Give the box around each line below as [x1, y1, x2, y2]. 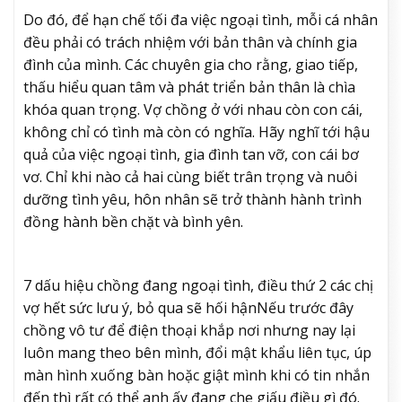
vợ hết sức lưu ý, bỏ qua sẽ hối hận [23, 297, 257, 318]
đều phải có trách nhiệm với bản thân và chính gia [23, 32, 357, 53]
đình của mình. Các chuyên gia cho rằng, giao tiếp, [23, 55, 358, 75]
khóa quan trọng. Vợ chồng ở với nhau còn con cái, [23, 100, 363, 120]
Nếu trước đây [257, 297, 354, 318]
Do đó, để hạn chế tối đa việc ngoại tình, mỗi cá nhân [23, 10, 378, 31]
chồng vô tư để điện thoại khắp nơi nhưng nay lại [23, 319, 355, 340]
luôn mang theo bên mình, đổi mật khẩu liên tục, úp [23, 342, 371, 363]
